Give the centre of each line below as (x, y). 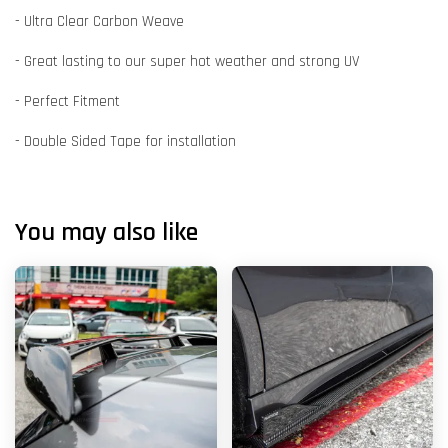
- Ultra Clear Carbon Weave (99, 21)
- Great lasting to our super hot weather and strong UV (187, 61)
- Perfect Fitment (67, 101)
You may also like (106, 232)
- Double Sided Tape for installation (125, 141)
